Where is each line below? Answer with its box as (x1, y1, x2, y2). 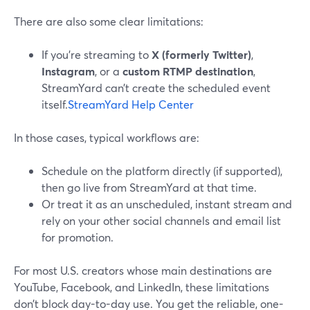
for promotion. (42, 230, 113, 244)
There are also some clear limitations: (14, 14, 203, 28)
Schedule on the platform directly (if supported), (42, 163, 282, 178)
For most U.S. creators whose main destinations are (14, 263, 272, 277)
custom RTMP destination (122, 64, 253, 78)
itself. (42, 97, 68, 111)
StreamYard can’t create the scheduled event (42, 80, 271, 95)
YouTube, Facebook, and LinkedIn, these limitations (14, 280, 269, 294)
